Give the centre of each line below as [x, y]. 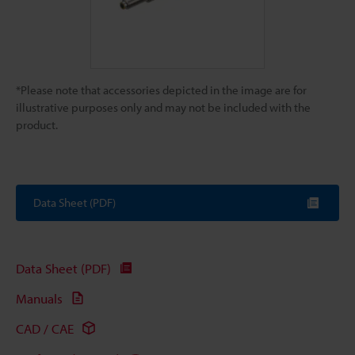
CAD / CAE [45, 328]
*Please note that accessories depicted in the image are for [161, 90]
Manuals [39, 298]
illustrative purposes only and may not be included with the [163, 107]
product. [37, 125]
